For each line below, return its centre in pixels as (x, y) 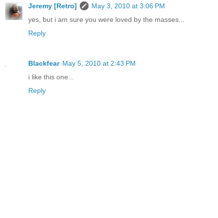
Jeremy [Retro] (53, 6)
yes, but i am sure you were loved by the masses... (106, 20)
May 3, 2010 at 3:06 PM (128, 6)
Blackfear (44, 64)
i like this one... (51, 77)
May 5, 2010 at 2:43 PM (99, 64)
